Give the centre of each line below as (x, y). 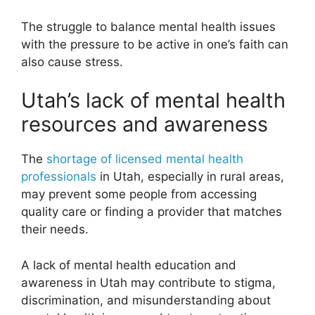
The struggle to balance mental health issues (148, 26)
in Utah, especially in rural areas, (190, 177)
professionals (59, 177)
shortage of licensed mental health (145, 159)
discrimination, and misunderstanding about (146, 300)
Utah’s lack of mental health (153, 101)
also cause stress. (72, 62)
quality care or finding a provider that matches (152, 212)
